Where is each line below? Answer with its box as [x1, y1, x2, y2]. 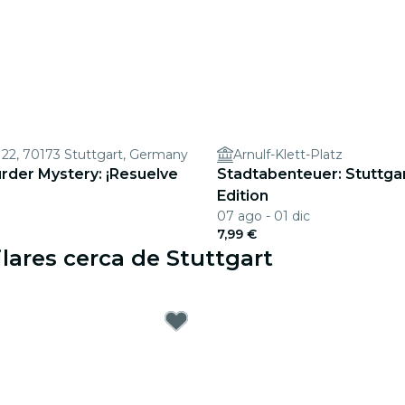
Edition [217, 187, 268, 204]
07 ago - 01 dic [217, 208, 310, 224]
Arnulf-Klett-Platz [233, 146, 343, 163]
